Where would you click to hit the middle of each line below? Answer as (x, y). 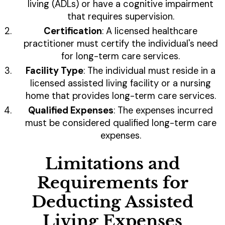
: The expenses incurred (163, 111)
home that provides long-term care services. (121, 96)
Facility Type (54, 71)
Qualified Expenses (71, 111)
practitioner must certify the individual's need (121, 44)
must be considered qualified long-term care (121, 123)
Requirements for (113, 183)
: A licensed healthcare (150, 31)
